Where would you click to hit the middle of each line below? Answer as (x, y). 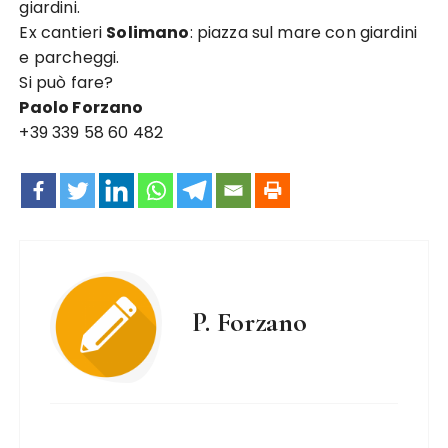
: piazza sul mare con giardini (303, 32)
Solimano (148, 32)
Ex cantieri (63, 32)
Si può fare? (66, 82)
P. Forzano (250, 322)
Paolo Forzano (81, 107)
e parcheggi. (69, 57)
